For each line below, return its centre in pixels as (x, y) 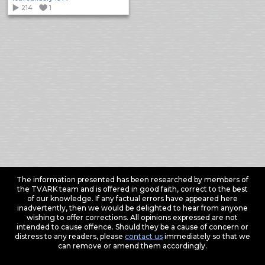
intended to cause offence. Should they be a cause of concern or (132, 227)
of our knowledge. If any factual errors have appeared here (132, 198)
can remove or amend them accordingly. (132, 245)
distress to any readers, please (70, 236)
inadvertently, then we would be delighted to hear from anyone (132, 208)
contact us (143, 236)
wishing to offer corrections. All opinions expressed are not (132, 217)
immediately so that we (206, 236)
